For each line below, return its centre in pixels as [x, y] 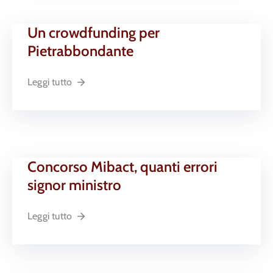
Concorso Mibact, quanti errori [122, 167]
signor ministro [74, 185]
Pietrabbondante [80, 51]
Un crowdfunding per [94, 33]
